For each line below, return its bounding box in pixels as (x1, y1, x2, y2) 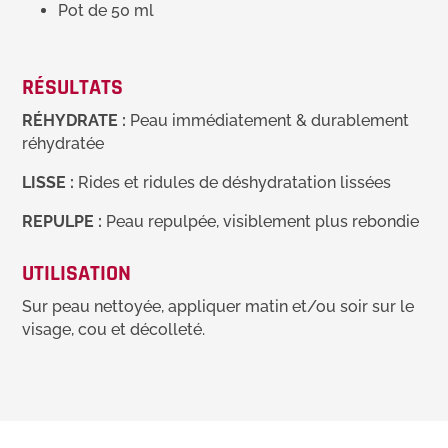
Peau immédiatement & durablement (126, 111, 410, 130)
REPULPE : (22, 212, 103, 231)
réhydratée (22, 134, 105, 153)
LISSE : (22, 173, 75, 192)
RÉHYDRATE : (22, 111, 127, 130)
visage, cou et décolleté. (22, 320, 206, 339)
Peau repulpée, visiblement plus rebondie (102, 212, 420, 231)
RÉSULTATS (22, 74, 124, 102)
